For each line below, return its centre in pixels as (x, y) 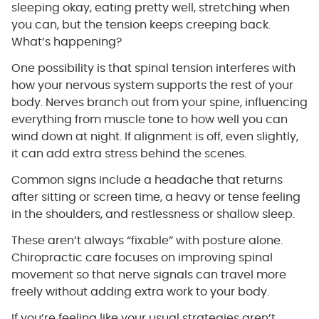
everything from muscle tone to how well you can (149, 119)
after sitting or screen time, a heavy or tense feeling (156, 197)
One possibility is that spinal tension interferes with (153, 68)
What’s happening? (66, 42)
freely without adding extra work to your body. (140, 292)
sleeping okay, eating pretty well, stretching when (150, 7)
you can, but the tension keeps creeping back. (141, 25)
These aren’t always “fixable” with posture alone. (147, 240)
